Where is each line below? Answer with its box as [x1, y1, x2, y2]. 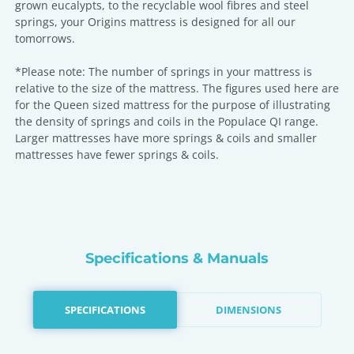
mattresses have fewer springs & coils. [15, 147, 219, 162]
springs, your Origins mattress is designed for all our [15, 14, 296, 29]
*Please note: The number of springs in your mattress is [15, 64, 312, 79]
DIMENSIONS [216, 302, 282, 317]
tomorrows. [15, 31, 75, 46]
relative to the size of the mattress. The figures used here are [15, 81, 339, 96]
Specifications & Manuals [85, 250, 269, 267]
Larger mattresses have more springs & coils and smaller [15, 130, 317, 145]
